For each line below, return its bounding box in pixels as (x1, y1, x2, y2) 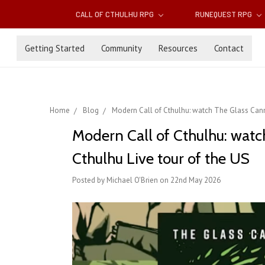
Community (101, 42, 142, 54)
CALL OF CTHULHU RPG (76, 9, 156, 20)
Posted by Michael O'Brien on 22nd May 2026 (72, 175, 221, 186)
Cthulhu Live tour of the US (72, 149, 250, 169)
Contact (214, 42, 244, 54)
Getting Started (25, 42, 85, 54)
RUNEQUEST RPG (195, 9, 254, 20)
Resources (159, 42, 198, 54)
